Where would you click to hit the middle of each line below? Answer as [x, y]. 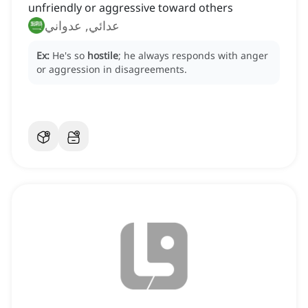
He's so [70, 56]
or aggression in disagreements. [112, 69]
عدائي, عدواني [82, 26]
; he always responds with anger [193, 56]
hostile [103, 56]
